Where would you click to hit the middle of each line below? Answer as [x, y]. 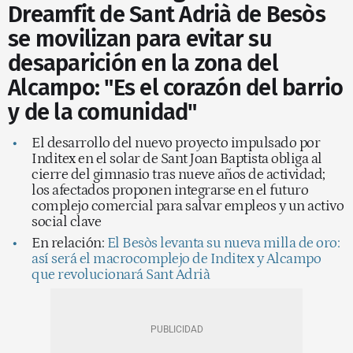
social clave [66, 221]
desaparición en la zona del [143, 63]
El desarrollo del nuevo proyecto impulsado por [176, 143]
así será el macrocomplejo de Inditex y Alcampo [176, 258]
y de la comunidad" [102, 112]
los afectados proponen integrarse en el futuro [170, 190]
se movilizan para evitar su [140, 39]
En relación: [69, 243]
